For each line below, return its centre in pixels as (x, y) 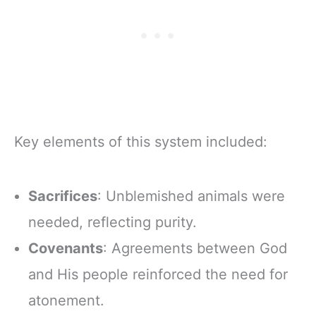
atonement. (66, 301)
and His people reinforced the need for (158, 275)
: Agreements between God (195, 249)
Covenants (66, 249)
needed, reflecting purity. (113, 223)
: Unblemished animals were (191, 196)
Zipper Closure (86, 10)
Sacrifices (63, 196)
